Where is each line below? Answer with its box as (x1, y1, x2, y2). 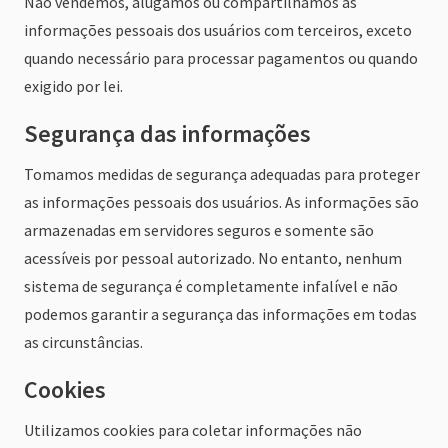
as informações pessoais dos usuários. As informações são (24, 192, 419, 212)
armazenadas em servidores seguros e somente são (24, 220, 374, 240)
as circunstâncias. (24, 332, 143, 352)
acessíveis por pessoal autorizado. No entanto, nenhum (24, 248, 402, 268)
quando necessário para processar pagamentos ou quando (24, 48, 418, 68)
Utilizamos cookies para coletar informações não (24, 420, 362, 440)
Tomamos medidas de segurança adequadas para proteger (24, 164, 420, 184)
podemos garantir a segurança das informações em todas (24, 304, 417, 324)
